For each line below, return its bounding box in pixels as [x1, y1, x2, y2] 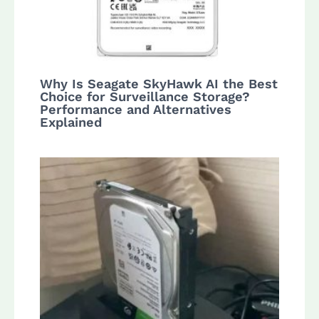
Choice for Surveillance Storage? [40, 89, 251, 105]
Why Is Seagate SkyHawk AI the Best [40, 76, 278, 92]
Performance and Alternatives [40, 102, 232, 117]
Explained [40, 115, 103, 130]
